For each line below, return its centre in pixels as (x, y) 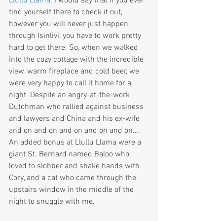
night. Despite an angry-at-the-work (70, 95)
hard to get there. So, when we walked (74, 48)
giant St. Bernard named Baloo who (70, 155)
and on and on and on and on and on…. (75, 131)
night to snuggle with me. (53, 202)
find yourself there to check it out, (67, 13)
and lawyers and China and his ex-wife (75, 119)
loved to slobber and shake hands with (75, 166)
